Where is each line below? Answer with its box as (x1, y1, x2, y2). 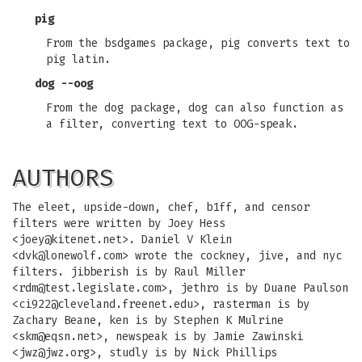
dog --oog (35, 77, 93, 90)
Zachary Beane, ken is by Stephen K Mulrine (12, 314, 284, 327)
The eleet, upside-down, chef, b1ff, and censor (12, 200, 309, 214)
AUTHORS (12, 163, 114, 192)
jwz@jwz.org (19, 346, 90, 360)
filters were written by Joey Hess (12, 217, 225, 230)
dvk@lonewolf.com (19, 249, 122, 263)
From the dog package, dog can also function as (46, 101, 343, 115)
